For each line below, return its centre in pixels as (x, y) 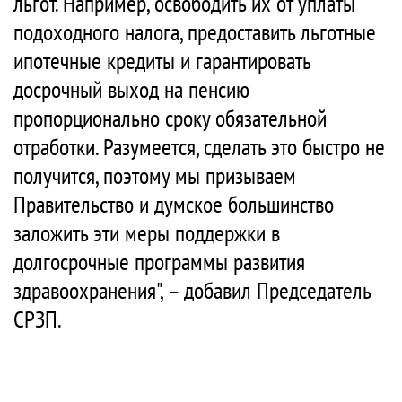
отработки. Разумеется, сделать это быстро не (199, 147)
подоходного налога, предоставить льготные (195, 32)
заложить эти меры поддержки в (147, 233)
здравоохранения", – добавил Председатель (192, 290)
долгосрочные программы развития (159, 262)
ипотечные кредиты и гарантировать (162, 61)
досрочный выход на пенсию (131, 89)
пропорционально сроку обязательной (170, 118)
